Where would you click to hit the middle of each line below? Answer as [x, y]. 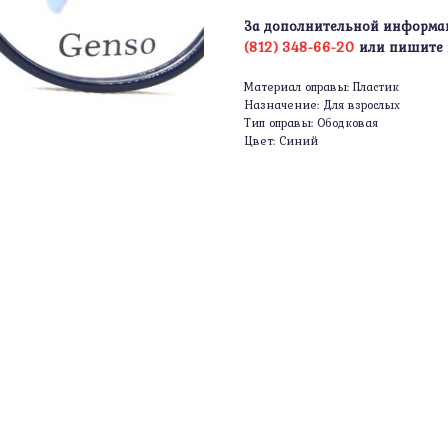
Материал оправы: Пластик [321, 87]
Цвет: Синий [281, 141]
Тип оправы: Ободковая [311, 123]
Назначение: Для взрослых [322, 105]
